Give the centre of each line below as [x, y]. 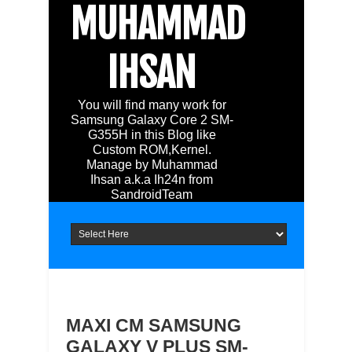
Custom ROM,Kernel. [152, 150]
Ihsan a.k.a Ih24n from [152, 180]
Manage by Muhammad [152, 165]
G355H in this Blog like [152, 135]
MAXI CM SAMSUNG [153, 325]
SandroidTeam [152, 194]
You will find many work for [152, 105]
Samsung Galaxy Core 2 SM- [152, 120]
